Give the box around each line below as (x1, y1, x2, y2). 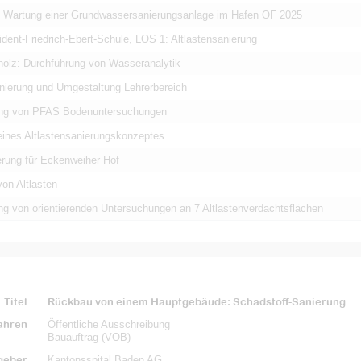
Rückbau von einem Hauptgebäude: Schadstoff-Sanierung (47, 296, 346, 308)
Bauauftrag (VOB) (47, 331, 131, 343)
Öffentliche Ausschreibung (47, 318, 170, 330)
